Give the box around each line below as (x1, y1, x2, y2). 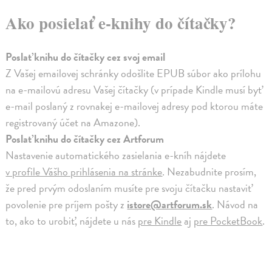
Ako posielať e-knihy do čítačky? (5, 11, 237, 35)
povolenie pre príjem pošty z (5, 195, 127, 212)
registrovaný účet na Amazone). (5, 114, 141, 131)
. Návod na (212, 195, 259, 212)
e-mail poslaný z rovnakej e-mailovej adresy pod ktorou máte (5, 97, 263, 114)
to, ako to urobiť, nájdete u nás (5, 212, 138, 229)
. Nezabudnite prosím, (162, 163, 257, 180)
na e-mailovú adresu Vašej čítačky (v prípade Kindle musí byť (5, 81, 262, 98)
